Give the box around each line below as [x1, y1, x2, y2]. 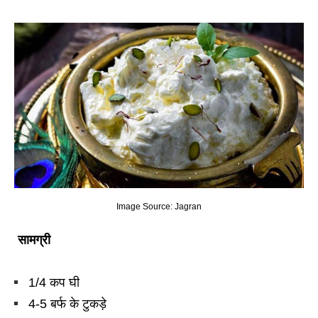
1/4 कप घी [28, 275, 79, 290]
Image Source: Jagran [116, 202, 202, 212]
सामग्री [18, 233, 50, 248]
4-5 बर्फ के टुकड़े [28, 297, 106, 312]
